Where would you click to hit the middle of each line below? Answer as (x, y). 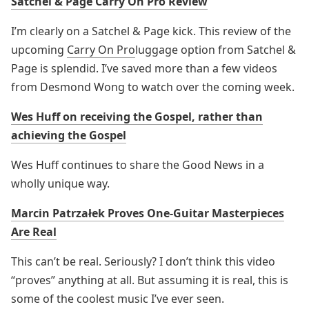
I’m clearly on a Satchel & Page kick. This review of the (151, 31)
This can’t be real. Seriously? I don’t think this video (143, 261)
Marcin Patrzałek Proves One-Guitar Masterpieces (148, 213)
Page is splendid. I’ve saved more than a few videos (144, 68)
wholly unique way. (60, 183)
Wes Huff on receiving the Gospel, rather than (137, 117)
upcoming (39, 50)
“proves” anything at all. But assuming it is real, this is (150, 280)
